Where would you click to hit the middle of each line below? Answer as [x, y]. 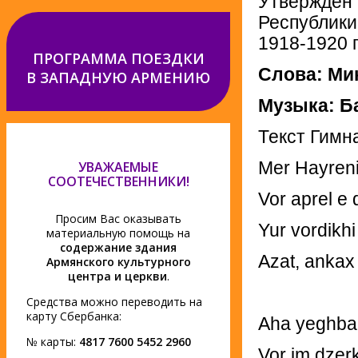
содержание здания [118, 247]
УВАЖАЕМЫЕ [118, 167]
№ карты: [53, 341]
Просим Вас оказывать [118, 218]
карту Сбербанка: [74, 316]
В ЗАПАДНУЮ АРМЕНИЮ [118, 77]
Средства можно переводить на [114, 301]
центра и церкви [117, 276]
